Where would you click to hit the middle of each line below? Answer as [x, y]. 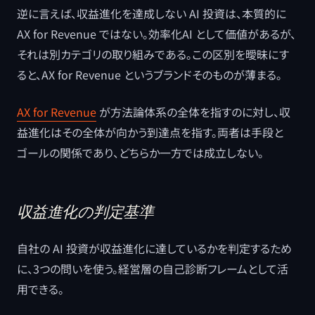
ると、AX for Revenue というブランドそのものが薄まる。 [149, 75]
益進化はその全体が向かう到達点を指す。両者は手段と [150, 132]
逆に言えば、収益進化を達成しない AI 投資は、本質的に [152, 13]
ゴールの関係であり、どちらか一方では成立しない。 [140, 153]
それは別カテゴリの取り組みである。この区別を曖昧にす [153, 54]
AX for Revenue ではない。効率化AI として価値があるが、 [156, 34]
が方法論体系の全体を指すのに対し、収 [193, 112]
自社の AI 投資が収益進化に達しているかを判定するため [154, 248]
